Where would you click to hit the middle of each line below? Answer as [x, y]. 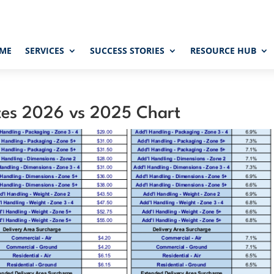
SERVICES [45, 50]
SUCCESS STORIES [128, 50]
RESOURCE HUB [224, 50]
